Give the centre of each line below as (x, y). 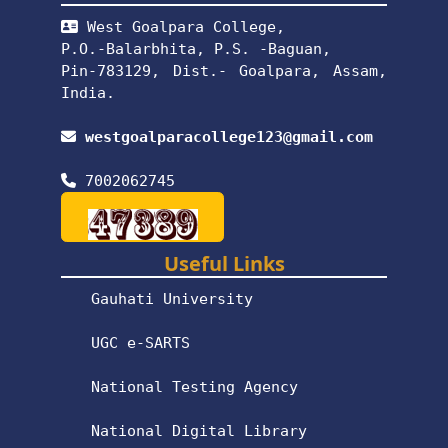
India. (88, 92)
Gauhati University (172, 298)
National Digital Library (199, 430)
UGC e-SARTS (141, 342)
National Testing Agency (195, 386)
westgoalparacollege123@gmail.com (229, 136)
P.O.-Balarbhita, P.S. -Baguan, (196, 48)
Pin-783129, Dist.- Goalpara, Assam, (224, 70)
